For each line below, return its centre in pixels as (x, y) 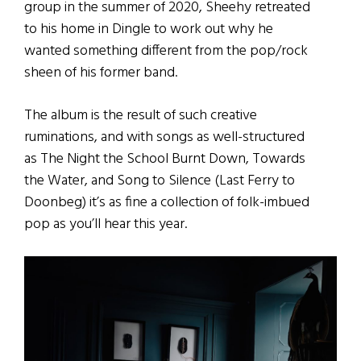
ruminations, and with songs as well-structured (164, 138)
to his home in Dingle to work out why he (149, 30)
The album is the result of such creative (141, 116)
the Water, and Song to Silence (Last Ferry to (160, 181)
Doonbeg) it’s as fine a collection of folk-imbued (167, 203)
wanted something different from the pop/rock (166, 52)
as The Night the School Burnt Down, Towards (165, 160)
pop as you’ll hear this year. (106, 225)
